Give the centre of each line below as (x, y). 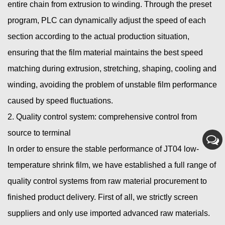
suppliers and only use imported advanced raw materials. (109, 213)
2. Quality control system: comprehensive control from (102, 117)
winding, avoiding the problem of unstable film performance (112, 85)
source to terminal (39, 133)
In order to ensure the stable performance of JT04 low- (103, 149)
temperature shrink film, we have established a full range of (112, 165)
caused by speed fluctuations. (60, 101)
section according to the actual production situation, (98, 37)
